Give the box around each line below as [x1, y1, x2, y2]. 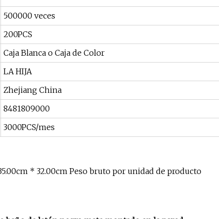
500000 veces [3, 11, 55, 21]
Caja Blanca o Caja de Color [3, 48, 105, 58]
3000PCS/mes [3, 122, 55, 132]
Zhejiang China [3, 85, 62, 95]
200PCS [3, 29, 32, 40]
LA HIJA [3, 66, 32, 77]
